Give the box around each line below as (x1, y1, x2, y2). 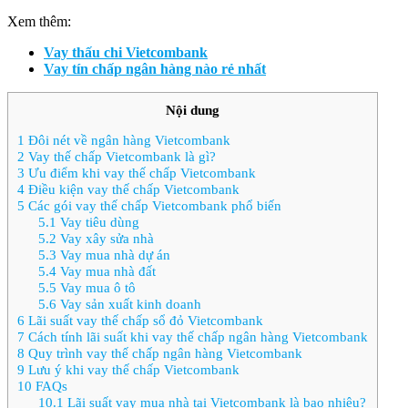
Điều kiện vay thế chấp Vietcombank (25, 181, 240, 197)
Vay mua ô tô (56, 280, 136, 295)
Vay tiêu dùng (56, 214, 139, 229)
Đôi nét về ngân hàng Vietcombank (25, 132, 230, 148)
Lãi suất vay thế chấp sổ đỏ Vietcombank (25, 312, 263, 328)
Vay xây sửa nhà (56, 230, 154, 246)
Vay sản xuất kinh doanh (56, 296, 201, 311)
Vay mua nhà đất (56, 263, 156, 279)
